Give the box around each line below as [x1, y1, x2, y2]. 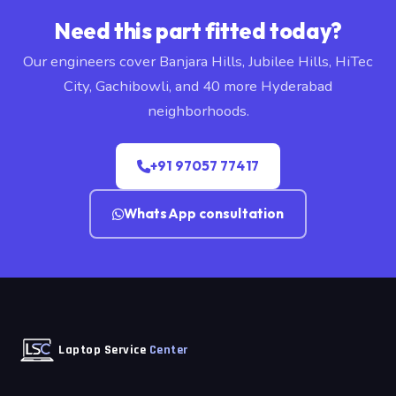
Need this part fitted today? [54, 17, 342, 45]
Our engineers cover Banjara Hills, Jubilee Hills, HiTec [23, 51, 373, 72]
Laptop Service [58, 342, 149, 359]
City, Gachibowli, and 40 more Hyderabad [64, 76, 332, 97]
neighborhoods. [147, 101, 249, 122]
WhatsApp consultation [124, 205, 285, 223]
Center [148, 342, 188, 359]
